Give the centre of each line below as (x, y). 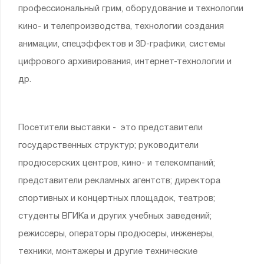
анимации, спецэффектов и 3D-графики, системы (122, 44)
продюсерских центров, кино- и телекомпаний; (117, 163)
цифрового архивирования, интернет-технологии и (125, 62)
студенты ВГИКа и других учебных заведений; (115, 216)
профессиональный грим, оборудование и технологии (131, 9)
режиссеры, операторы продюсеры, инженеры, (116, 234)
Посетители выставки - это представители (110, 128)
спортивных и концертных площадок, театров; (117, 199)
